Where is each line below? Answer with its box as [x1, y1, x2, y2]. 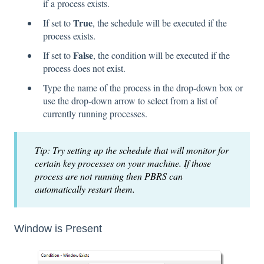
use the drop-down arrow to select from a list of [43, 94, 217, 107]
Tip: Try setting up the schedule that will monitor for [35, 144, 229, 157]
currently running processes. [43, 107, 147, 120]
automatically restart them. [35, 183, 135, 196]
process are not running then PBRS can [35, 170, 183, 183]
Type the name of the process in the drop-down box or [43, 81, 243, 94]
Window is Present [14, 222, 102, 235]
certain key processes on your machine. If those [35, 157, 211, 170]
